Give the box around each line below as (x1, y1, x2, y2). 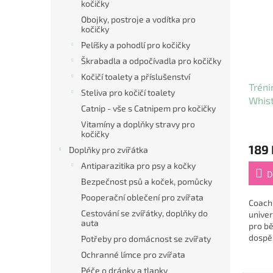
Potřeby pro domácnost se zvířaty (81, 233, 211, 244)
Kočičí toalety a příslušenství (81, 71, 190, 82)
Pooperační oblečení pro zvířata (81, 192, 204, 202)
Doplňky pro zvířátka (69, 144, 148, 155)
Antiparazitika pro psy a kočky (81, 160, 196, 171)
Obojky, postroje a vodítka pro (81, 14, 196, 24)
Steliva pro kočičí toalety (81, 87, 175, 97)
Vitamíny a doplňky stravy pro (81, 119, 195, 129)
